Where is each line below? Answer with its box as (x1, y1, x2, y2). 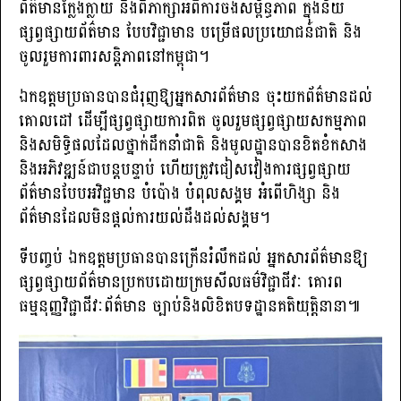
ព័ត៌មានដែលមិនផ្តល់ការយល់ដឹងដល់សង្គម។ (19, 202, 270, 233)
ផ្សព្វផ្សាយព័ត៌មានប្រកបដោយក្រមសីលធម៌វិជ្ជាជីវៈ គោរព (19, 267, 343, 297)
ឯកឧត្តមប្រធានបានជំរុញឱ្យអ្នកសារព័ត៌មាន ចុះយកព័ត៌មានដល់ (19, 81, 372, 112)
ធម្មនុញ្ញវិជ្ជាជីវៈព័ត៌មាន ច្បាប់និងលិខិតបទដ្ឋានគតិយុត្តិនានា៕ (19, 291, 360, 321)
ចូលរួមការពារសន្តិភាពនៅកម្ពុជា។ (19, 41, 209, 72)
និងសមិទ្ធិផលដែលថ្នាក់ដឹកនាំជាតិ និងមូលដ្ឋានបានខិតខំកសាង (19, 130, 367, 160)
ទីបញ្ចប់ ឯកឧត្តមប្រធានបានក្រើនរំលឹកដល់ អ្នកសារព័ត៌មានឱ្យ (19, 243, 368, 273)
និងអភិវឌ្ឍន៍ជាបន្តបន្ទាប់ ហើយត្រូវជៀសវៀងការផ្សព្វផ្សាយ (19, 154, 351, 184)
